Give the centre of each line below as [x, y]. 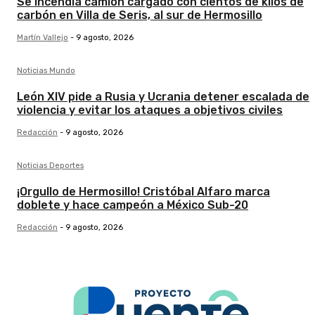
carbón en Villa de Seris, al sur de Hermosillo [140, 15]
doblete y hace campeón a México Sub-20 [133, 205]
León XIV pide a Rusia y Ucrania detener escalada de [163, 97]
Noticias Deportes [50, 166]
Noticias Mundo [46, 71]
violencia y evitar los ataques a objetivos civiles [150, 110]
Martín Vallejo [43, 38]
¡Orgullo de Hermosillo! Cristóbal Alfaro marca [143, 192]
